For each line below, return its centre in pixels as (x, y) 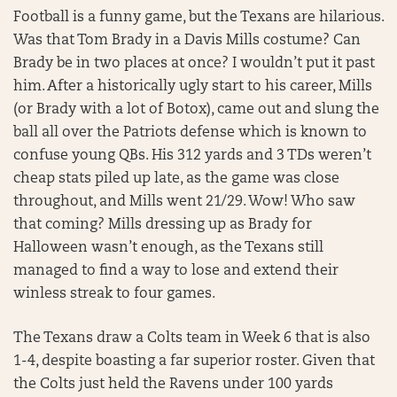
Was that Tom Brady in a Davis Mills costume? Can (187, 41)
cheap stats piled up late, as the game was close (176, 179)
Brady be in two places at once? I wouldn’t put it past (194, 64)
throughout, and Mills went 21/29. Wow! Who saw (184, 202)
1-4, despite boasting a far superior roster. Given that (194, 362)
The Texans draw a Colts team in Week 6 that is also (192, 339)
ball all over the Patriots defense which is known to (190, 133)
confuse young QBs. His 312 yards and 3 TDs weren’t (192, 156)
